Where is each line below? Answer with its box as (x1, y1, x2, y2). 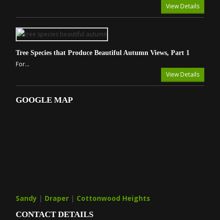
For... (16, 60, 29, 68)
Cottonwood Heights (77, 193, 150, 203)
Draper (45, 193, 69, 203)
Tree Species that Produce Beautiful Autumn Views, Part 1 (16, 49, 190, 56)
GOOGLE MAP (16, 95, 73, 105)
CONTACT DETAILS (16, 210, 93, 219)
